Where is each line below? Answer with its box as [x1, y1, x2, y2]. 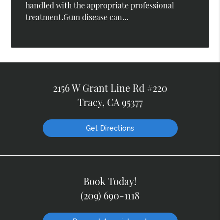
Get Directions [85, 124, 135, 132]
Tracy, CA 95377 [77, 95, 143, 109]
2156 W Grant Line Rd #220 [53, 81, 167, 94]
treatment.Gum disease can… [26, 12, 129, 23]
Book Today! [83, 174, 137, 188]
